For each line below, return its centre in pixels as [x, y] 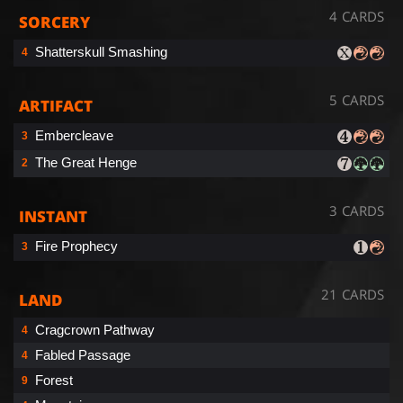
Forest [54, 380]
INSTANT [53, 216]
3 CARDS [357, 210]
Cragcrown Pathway [95, 329]
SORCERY [54, 22]
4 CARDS [357, 16]
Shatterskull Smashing [101, 51]
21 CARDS [353, 294]
